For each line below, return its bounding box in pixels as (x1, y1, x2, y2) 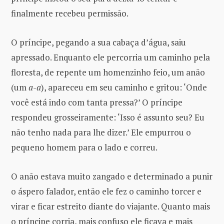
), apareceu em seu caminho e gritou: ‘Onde (41, 81, 207, 93)
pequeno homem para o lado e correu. (11, 141, 157, 153)
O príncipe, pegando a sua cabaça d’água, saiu (11, 36, 186, 48)
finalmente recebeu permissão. (11, 7, 128, 19)
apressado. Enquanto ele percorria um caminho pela (11, 51, 210, 63)
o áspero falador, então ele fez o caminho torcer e (11, 185, 201, 197)
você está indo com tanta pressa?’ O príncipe (11, 96, 182, 108)
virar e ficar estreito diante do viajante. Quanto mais (11, 200, 210, 212)
